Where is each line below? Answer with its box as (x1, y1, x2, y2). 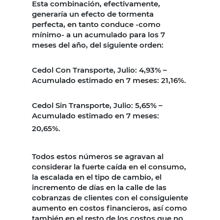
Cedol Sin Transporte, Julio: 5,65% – (32, 100, 163, 110)
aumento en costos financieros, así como (32, 203, 187, 213)
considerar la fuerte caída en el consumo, (32, 162, 186, 171)
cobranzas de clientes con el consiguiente (32, 192, 188, 202)
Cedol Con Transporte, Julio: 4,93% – (32, 65, 167, 75)
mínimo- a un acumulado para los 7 (32, 29, 165, 39)
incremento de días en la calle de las (32, 182, 166, 192)
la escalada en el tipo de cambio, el (32, 172, 162, 182)
